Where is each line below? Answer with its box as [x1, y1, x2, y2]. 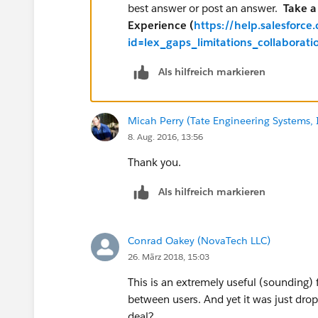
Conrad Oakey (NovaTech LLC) [128, 234, 270, 247]
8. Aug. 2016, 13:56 [128, 130, 203, 143]
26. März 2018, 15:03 [128, 250, 209, 263]
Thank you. [128, 155, 181, 169]
